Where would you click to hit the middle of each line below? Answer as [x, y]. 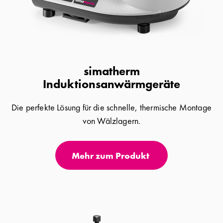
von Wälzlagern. [111, 120]
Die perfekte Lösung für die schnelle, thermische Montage [111, 107]
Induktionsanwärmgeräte [111, 84]
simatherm [111, 71]
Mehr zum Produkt [111, 155]
